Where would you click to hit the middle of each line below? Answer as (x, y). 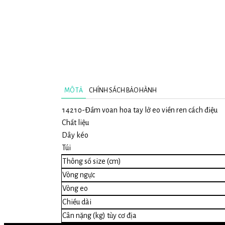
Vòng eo (75, 188)
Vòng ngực (79, 175)
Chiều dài (77, 202)
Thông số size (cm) (92, 161)
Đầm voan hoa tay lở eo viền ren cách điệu (151, 110)
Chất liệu (75, 122)
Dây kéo (75, 135)
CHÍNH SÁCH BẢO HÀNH (123, 91)
